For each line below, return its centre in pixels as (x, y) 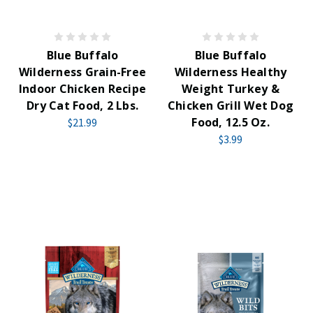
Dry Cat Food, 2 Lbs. (82, 105)
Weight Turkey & (231, 89)
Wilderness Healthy (231, 72)
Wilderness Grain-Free (82, 72)
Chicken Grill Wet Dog (231, 105)
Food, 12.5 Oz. (231, 122)
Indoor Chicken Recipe (82, 89)
